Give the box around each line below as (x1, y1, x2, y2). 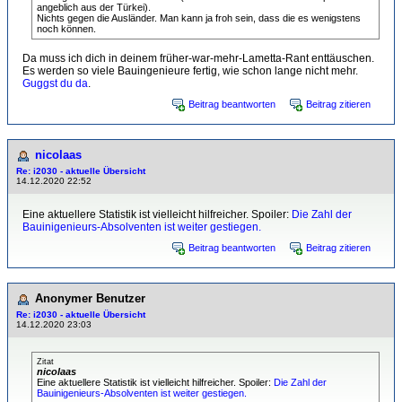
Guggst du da (22, 77, 88, 90)
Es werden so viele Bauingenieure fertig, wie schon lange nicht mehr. (22, 65, 358, 77)
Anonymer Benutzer (35, 292, 145, 305)
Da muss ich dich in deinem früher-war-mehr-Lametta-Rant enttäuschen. (22, 52, 374, 65)
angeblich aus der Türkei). (37, 2, 151, 13)
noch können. (37, 23, 96, 34)
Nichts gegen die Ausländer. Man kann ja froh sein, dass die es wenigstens (37, 13, 361, 23)
